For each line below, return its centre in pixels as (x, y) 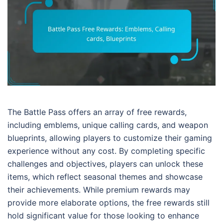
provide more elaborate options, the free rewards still (109, 203)
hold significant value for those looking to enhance (103, 216)
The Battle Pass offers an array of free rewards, (97, 112)
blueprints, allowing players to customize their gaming (110, 138)
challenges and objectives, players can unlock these (105, 164)
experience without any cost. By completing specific (106, 151)
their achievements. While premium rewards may (99, 190)
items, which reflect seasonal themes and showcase (105, 177)
